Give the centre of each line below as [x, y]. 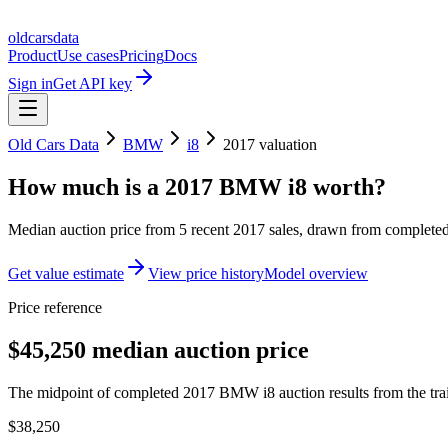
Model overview [316, 273]
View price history [206, 273]
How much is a [86, 186]
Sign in [30, 83]
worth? [346, 186]
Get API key [92, 83]
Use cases [88, 55]
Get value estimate [66, 273]
